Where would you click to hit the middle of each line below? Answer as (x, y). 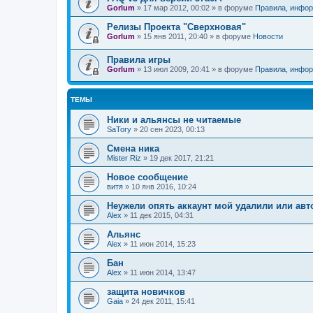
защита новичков (146, 292)
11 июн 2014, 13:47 (163, 273)
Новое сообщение (147, 177)
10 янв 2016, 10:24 (164, 187)
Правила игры (139, 59)
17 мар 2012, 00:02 (176, 8)
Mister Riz (124, 158)
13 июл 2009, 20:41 (176, 69)
